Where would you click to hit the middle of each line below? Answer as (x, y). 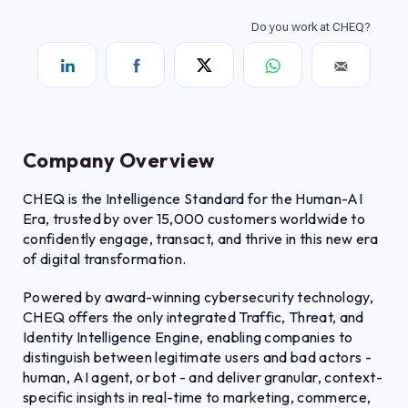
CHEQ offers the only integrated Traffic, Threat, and (194, 317)
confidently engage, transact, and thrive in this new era (200, 239)
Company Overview (119, 160)
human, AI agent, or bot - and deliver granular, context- (203, 377)
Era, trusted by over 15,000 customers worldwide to (194, 219)
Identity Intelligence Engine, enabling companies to (188, 337)
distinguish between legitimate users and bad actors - (197, 357)
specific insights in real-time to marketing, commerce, (197, 397)
